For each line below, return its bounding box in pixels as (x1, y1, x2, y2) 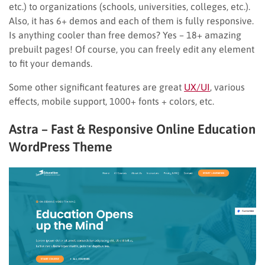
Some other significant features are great (9, 81, 184, 92)
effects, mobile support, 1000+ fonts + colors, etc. (9, 95, 214, 106)
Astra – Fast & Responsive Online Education (9, 121, 256, 137)
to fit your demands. (9, 57, 92, 69)
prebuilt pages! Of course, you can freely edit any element (9, 43, 254, 54)
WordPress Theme (9, 138, 112, 154)
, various (210, 81, 245, 92)
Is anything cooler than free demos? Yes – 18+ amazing (9, 29, 241, 40)
